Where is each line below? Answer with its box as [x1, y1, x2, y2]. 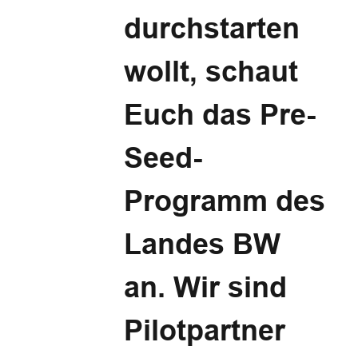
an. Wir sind [124, 271, 288, 304]
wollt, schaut [124, 55, 299, 88]
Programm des [124, 185, 326, 217]
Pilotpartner [124, 314, 286, 347]
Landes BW [124, 228, 281, 261]
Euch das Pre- [124, 98, 316, 131]
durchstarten [124, 12, 300, 45]
